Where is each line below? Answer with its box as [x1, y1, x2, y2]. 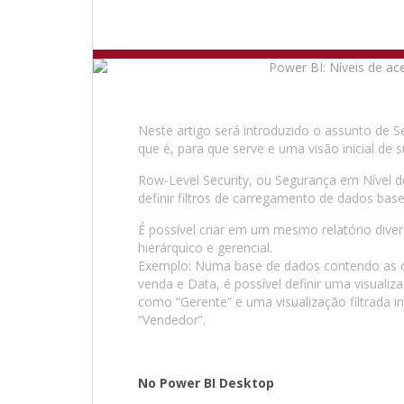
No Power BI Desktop [138, 374, 274, 391]
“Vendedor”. [138, 311, 206, 328]
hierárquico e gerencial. [138, 239, 272, 256]
